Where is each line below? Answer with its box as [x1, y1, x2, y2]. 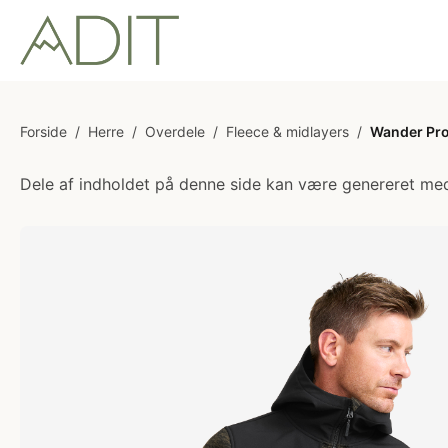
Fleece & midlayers [226, 123, 349, 140]
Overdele [145, 123, 205, 140]
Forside [20, 123, 67, 140]
